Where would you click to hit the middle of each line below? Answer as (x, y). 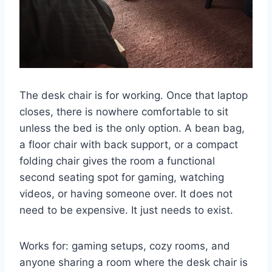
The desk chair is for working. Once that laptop (134, 96)
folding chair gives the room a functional (117, 161)
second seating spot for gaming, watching (122, 178)
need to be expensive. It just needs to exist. (126, 210)
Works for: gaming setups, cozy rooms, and (125, 246)
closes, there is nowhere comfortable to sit (124, 112)
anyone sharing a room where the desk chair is (134, 263)
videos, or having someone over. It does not (126, 194)
